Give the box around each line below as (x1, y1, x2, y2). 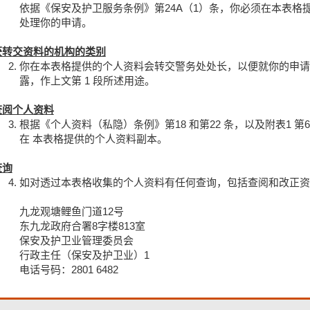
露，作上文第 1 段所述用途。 (19, 74, 155, 86)
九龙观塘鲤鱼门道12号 (19, 205, 124, 217)
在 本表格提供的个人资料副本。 (19, 132, 167, 145)
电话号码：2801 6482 (19, 263, 118, 275)
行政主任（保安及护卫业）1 (19, 248, 149, 261)
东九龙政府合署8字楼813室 (19, 219, 145, 232)
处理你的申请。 (19, 16, 92, 28)
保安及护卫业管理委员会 (19, 234, 134, 246)
